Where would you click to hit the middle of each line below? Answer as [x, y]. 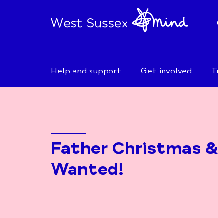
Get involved [166, 71]
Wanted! [87, 169]
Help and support [86, 71]
